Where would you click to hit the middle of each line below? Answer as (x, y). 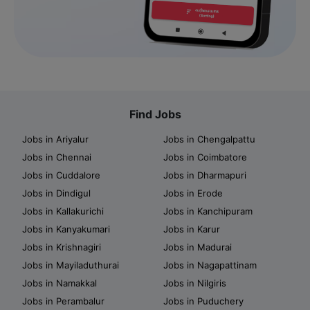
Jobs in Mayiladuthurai (71, 265)
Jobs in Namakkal (60, 283)
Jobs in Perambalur (63, 301)
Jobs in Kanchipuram (208, 211)
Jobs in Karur (192, 229)
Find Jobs (155, 114)
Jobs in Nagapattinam (210, 265)
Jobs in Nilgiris (195, 283)
